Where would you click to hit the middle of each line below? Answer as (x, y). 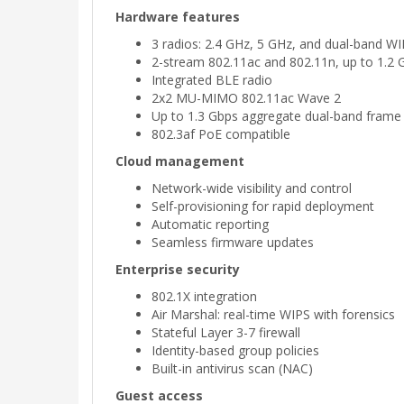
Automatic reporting (210, 224)
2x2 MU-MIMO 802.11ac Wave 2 (246, 98)
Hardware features (178, 17)
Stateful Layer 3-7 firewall (226, 332)
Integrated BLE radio (212, 80)
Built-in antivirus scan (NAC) (232, 368)
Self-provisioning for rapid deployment (263, 206)
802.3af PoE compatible (221, 134)
